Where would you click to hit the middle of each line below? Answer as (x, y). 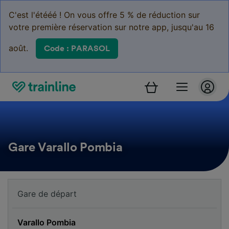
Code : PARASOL (77, 49)
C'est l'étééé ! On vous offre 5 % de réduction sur (104, 15)
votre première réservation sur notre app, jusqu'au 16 (111, 27)
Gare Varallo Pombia (65, 148)
